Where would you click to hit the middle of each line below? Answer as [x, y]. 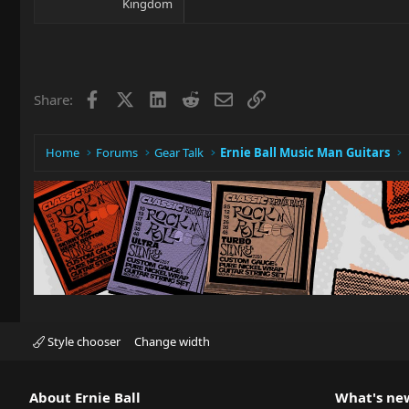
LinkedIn [193, 98]
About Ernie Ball [85, 397]
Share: [53, 100]
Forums [117, 152]
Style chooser [83, 341]
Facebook [130, 98]
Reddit [219, 98]
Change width [172, 341]
